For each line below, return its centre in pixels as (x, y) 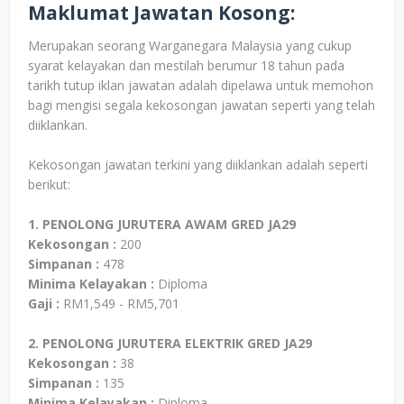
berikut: (49, 184)
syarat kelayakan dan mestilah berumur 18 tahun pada (186, 65)
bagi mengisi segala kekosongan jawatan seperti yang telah (202, 105)
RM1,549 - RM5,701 (119, 303)
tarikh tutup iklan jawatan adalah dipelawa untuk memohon (201, 85)
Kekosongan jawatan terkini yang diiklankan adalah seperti (198, 165)
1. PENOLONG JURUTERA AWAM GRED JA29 (162, 224)
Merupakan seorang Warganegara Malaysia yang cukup (190, 46)
